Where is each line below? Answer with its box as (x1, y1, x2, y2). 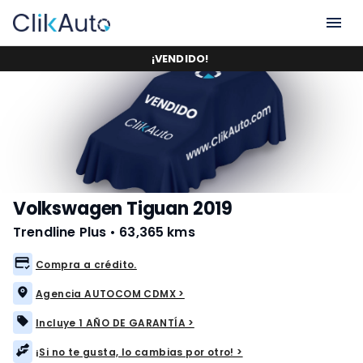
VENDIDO (155, 51, 205, 66)
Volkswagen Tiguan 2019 (13, 196, 233, 221)
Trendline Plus (13, 223, 107, 241)
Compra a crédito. (36, 257, 137, 271)
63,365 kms (119, 223, 195, 241)
